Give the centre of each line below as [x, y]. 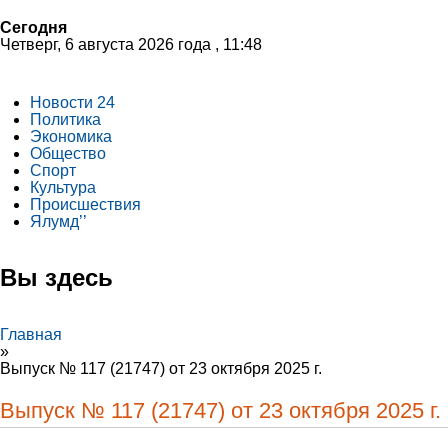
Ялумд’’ [58, 221]
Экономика [71, 136]
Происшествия [85, 204]
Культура [63, 187]
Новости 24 [72, 102]
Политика [65, 119]
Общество [68, 153]
